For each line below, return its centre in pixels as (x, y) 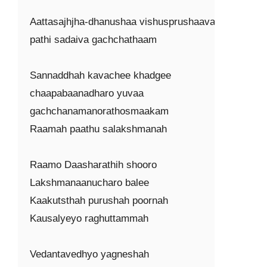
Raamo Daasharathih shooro (93, 165)
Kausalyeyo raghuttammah (89, 218)
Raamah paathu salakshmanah (98, 129)
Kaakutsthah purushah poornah (99, 201)
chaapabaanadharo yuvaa (87, 93)
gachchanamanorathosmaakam (99, 111)
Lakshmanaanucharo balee (89, 183)
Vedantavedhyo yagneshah (89, 254)
